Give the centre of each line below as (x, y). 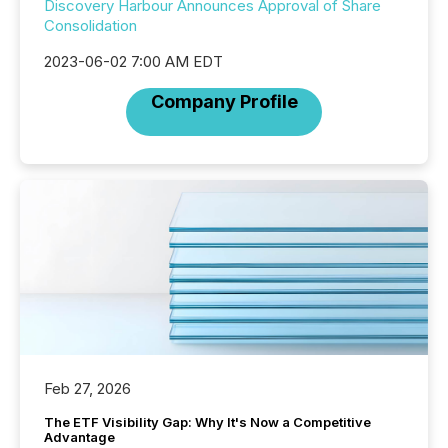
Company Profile (224, 101)
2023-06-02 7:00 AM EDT (133, 61)
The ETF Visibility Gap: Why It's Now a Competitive (207, 422)
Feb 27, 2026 (87, 389)
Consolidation (90, 25)
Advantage (79, 437)
